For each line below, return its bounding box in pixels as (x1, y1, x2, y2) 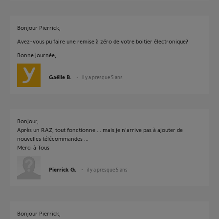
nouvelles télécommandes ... (17, 135, 88, 142)
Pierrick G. (49, 166, 76, 173)
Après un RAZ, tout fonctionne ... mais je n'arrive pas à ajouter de (17, 126, 183, 133)
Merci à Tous (17, 144, 49, 151)
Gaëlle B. (49, 73, 71, 80)
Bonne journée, (17, 51, 56, 58)
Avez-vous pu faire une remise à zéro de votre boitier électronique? (17, 38, 188, 44)
